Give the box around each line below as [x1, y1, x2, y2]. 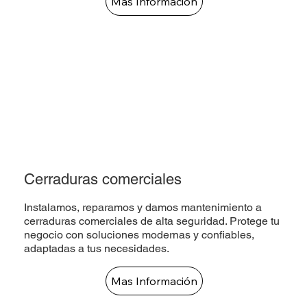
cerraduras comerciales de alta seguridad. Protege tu [24, 214, 280, 228]
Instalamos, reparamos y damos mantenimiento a [24, 201, 262, 214]
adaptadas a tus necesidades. [24, 242, 170, 256]
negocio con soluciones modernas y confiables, [24, 228, 255, 242]
